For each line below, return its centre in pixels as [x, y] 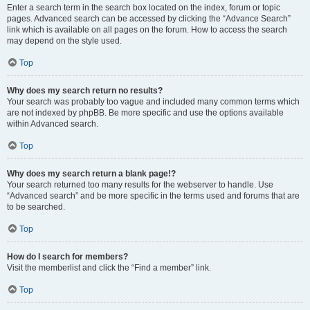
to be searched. [36, 207]
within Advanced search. [53, 124]
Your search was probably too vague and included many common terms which [153, 102]
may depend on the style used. [64, 41]
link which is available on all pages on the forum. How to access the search [147, 30]
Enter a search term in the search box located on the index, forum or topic [144, 8]
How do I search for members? [67, 257]
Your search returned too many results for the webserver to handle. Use [140, 185]
